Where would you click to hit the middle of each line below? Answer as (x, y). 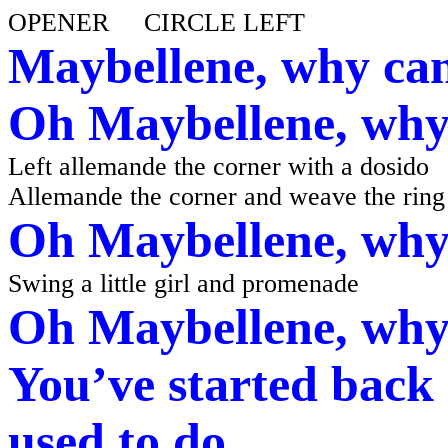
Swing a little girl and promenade (183, 283)
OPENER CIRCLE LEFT (156, 22)
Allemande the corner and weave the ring (226, 196)
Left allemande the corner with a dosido (218, 166)
